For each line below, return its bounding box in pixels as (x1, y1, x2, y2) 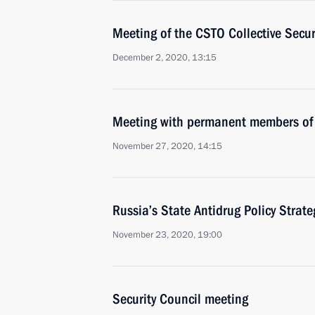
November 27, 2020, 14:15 (112, 140, 222, 153)
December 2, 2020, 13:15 (112, 51, 217, 64)
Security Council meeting (112, 290, 248, 307)
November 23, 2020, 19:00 (112, 229, 222, 241)
